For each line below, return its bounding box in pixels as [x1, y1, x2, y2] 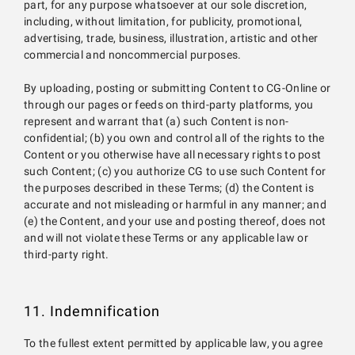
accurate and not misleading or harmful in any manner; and [24, 198, 327, 212]
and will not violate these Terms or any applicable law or [24, 231, 309, 245]
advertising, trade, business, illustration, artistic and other [24, 32, 319, 45]
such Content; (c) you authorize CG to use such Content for [24, 165, 326, 178]
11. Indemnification [24, 303, 160, 319]
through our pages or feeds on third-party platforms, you [24, 98, 314, 112]
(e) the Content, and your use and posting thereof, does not [24, 215, 326, 228]
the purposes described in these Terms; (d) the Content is [24, 181, 315, 195]
